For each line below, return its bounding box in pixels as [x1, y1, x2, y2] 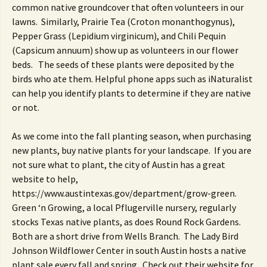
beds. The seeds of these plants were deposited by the [12, 58, 234, 70]
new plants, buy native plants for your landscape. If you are [12, 144, 252, 156]
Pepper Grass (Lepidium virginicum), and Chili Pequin [12, 30, 226, 42]
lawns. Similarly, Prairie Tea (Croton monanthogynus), [12, 15, 235, 27]
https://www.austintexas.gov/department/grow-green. [12, 187, 238, 199]
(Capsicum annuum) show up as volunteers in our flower [12, 44, 238, 56]
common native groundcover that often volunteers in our [12, 1, 244, 13]
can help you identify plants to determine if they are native [12, 87, 251, 99]
